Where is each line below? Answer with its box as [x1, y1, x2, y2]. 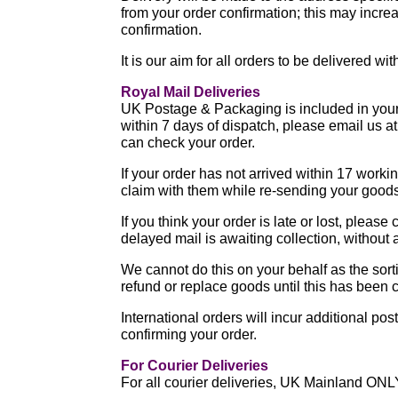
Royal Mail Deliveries [121, 84, 261, 99]
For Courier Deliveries [121, 358, 269, 373]
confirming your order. [121, 327, 258, 342]
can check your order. [121, 135, 256, 150]
